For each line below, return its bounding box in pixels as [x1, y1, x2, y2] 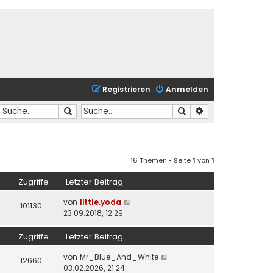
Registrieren [102, 84, 151, 94]
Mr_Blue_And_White [80, 251, 158, 262]
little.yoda [80, 196, 121, 207]
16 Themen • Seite [130, 155, 193, 165]
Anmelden [166, 84, 208, 94]
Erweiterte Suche [204, 105, 269, 116]
